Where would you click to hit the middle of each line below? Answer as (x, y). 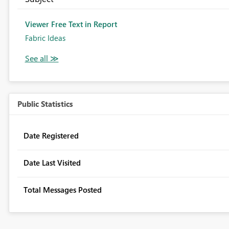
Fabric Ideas (45, 38)
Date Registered (51, 136)
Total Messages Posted (62, 190)
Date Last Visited (52, 163)
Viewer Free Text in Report (71, 24)
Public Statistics (45, 104)
